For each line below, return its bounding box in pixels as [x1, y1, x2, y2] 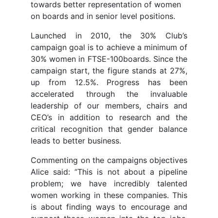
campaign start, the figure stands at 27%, [31, 66, 187, 76]
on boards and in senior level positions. [31, 11, 175, 21]
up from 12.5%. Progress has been [31, 77, 187, 88]
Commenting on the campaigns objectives [31, 155, 187, 165]
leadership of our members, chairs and [31, 101, 187, 111]
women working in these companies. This [31, 190, 187, 200]
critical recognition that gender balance [31, 124, 187, 134]
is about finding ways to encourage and [31, 202, 187, 212]
